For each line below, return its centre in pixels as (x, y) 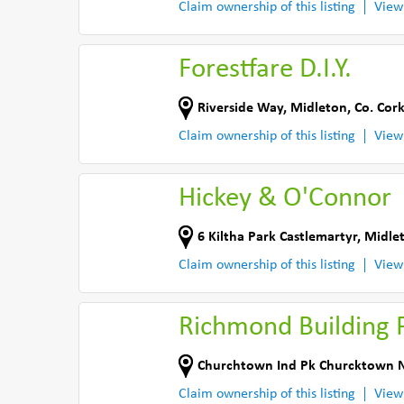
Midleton (319, 108)
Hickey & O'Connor (285, 199)
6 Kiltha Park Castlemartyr (277, 237)
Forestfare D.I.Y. (265, 70)
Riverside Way (240, 108)
